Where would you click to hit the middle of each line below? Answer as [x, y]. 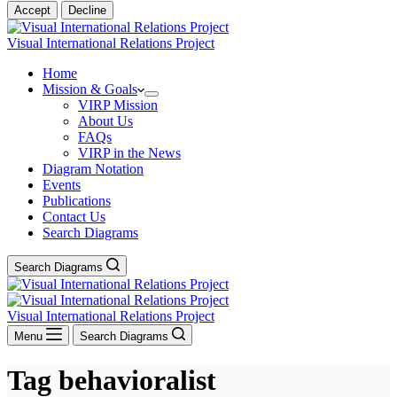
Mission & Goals [90, 89]
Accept [32, 10]
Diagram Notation [93, 169]
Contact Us [74, 217]
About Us [105, 121]
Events [62, 185]
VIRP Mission [118, 105]
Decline [87, 10]
